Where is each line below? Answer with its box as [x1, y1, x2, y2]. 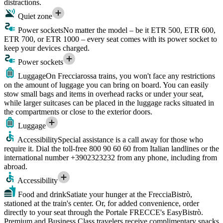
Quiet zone [16, 11, 52, 20]
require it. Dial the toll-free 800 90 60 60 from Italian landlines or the [4, 144, 219, 153]
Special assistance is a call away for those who [58, 135, 203, 144]
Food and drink [16, 190, 66, 199]
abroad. [4, 162, 27, 171]
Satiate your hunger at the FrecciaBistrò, [66, 190, 192, 199]
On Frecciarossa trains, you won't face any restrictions [46, 71, 215, 80]
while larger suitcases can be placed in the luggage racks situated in [4, 98, 214, 107]
